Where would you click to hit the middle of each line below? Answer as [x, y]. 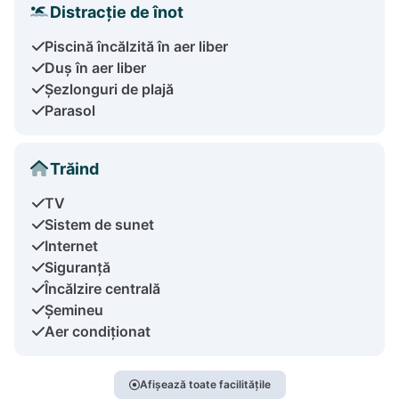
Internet [71, 245]
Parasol [70, 110]
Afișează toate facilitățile [205, 384]
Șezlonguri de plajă [109, 89]
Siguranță [77, 267]
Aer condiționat [98, 331]
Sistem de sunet [99, 224]
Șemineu [74, 309]
